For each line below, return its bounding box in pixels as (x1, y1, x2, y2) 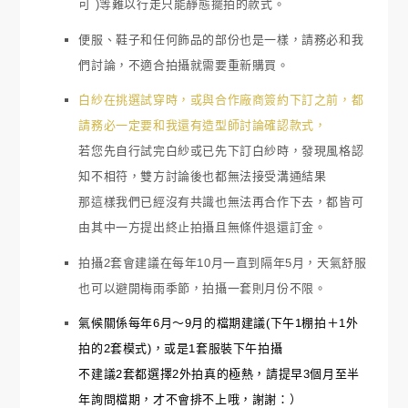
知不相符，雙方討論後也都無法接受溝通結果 (78, 169, 327, 184)
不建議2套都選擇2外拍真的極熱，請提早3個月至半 (78, 367, 360, 382)
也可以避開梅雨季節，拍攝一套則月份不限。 (78, 280, 327, 295)
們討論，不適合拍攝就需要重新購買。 (78, 57, 290, 72)
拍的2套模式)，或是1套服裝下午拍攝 (78, 342, 283, 356)
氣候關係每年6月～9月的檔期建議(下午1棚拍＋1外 (78, 316, 359, 331)
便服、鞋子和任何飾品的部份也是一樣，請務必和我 (78, 32, 364, 46)
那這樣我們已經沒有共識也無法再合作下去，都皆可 (78, 195, 364, 209)
